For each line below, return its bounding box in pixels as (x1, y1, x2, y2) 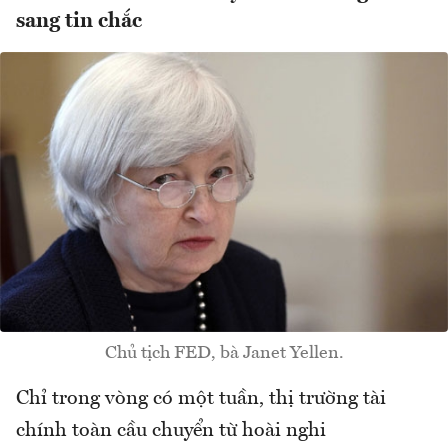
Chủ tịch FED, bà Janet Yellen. (104, 343, 344, 362)
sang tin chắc (16, 11, 142, 33)
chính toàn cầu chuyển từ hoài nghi (16, 420, 326, 441)
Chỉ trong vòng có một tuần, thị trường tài (16, 388, 386, 409)
